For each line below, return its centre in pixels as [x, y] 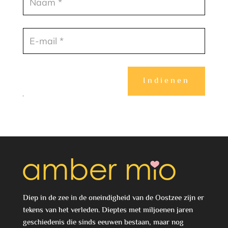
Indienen [167, 81]
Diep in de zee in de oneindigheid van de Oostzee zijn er [113, 198]
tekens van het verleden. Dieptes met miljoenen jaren [108, 210]
